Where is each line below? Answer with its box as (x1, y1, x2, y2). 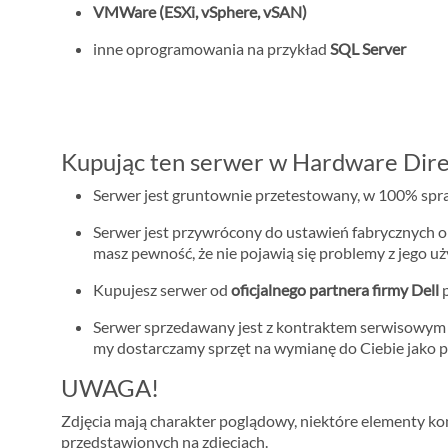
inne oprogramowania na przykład (93, 38, 330, 58)
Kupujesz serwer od (93, 279, 231, 299)
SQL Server (330, 38, 406, 58)
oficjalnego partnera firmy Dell (231, 279, 439, 299)
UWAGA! (61, 372, 159, 402)
